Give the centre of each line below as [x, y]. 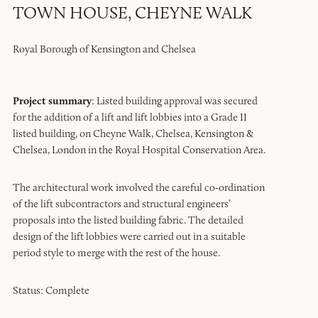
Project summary [52, 100]
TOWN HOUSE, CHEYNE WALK [132, 12]
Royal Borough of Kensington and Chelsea [104, 49]
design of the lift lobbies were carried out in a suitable [129, 236]
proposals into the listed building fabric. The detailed [128, 220]
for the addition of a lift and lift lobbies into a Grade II [130, 117]
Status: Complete [51, 290]
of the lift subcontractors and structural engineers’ [121, 203]
